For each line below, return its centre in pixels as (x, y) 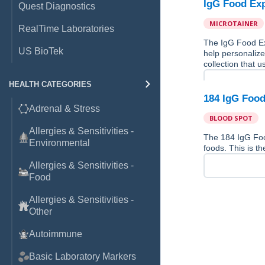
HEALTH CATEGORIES (50, 84)
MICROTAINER (234, 23)
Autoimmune (56, 234)
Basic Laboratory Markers (83, 256)
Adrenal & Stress (64, 109)
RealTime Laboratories (66, 29)
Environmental (59, 143)
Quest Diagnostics (57, 6)
